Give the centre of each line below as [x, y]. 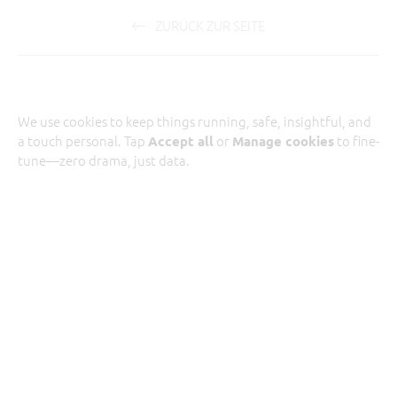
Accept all [181, 141]
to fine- [357, 140]
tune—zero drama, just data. [104, 160]
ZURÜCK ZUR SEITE [209, 25]
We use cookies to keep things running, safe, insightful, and [195, 121]
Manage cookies [283, 141]
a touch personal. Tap [83, 140]
